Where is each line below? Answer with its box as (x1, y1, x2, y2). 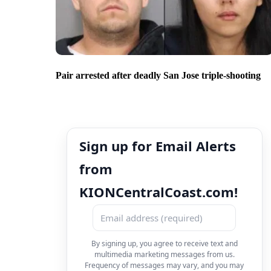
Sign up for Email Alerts (79, 136, 236, 155)
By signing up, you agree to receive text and (91, 238, 238, 249)
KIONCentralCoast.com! (79, 182, 238, 201)
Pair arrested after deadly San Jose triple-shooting (56, 70, 261, 80)
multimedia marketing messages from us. (94, 249, 235, 260)
